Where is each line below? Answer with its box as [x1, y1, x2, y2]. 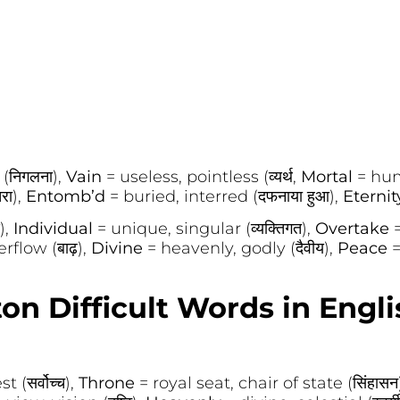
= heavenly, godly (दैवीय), [146, 238, 337, 259]
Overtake [314, 219, 394, 239]
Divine [90, 238, 147, 259]
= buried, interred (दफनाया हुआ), [109, 186, 343, 206]
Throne [78, 372, 139, 393]
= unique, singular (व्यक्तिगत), [96, 219, 315, 239]
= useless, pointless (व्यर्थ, [105, 166, 301, 187]
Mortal [300, 166, 357, 187]
